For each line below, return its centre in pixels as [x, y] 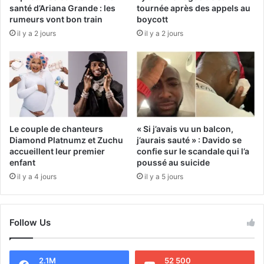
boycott [152, 19]
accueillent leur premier [57, 151]
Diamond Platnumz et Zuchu [66, 140]
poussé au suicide [173, 163]
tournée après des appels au [194, 8]
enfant [22, 163]
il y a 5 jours [164, 177]
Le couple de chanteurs [56, 129]
